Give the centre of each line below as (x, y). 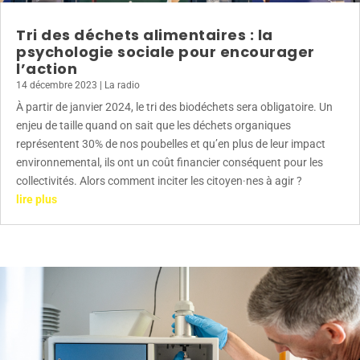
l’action (47, 69)
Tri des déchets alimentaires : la (145, 35)
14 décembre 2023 (57, 86)
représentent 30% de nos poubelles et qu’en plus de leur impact (171, 144)
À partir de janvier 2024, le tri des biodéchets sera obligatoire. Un (174, 107)
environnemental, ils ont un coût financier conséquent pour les (170, 163)
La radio (122, 86)
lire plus (37, 200)
